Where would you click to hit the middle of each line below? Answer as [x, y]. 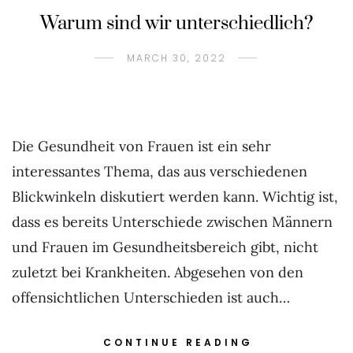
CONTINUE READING [178, 342]
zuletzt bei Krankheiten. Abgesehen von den [158, 272]
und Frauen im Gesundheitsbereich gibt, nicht [165, 247]
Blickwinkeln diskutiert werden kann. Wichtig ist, [175, 197]
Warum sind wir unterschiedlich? [176, 24]
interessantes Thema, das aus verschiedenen [160, 171]
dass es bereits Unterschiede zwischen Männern [172, 222]
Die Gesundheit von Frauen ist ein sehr [141, 146]
